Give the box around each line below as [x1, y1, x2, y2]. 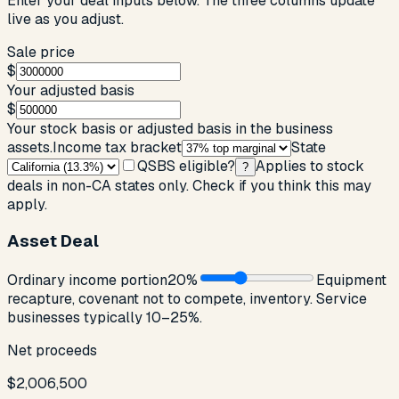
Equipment [316, 271, 387, 290]
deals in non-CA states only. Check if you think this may [7, 175, 371, 195]
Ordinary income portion [7, 271, 167, 290]
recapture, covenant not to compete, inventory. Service [7, 289, 367, 309]
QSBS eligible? [137, 156, 235, 175]
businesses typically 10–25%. [7, 308, 202, 328]
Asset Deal [7, 230, 99, 253]
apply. [7, 194, 47, 214]
